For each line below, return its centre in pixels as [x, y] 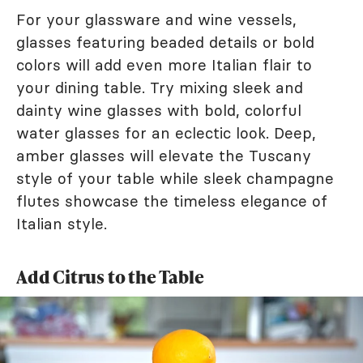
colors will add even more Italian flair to [164, 65]
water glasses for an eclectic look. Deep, [166, 133]
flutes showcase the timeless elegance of [172, 201]
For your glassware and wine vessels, [156, 19]
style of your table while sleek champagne [175, 178]
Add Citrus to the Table [110, 277]
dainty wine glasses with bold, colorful [159, 110]
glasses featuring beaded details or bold [165, 42]
